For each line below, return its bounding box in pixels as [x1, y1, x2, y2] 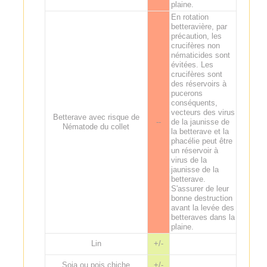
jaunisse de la [170, 164, 219, 174]
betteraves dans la [170, 212, 235, 222]
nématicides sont [170, 50, 230, 60]
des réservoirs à [170, 79, 226, 88]
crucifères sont [170, 69, 222, 79]
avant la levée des [170, 203, 234, 212]
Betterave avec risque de [52, 112, 139, 122]
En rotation [170, 12, 209, 21]
